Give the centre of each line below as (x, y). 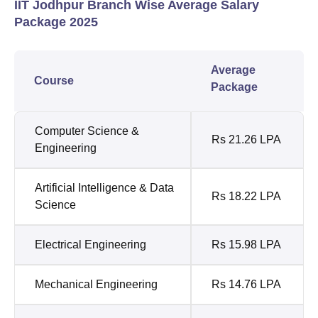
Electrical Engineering (91, 244)
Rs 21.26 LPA (246, 139)
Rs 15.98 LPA (246, 244)
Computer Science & (87, 131)
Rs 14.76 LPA (246, 284)
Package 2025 (56, 22)
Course (54, 80)
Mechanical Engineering (96, 284)
